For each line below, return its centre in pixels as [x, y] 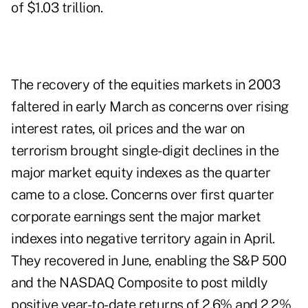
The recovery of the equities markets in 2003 [145, 85]
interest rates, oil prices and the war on [128, 129]
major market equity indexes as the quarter [141, 173]
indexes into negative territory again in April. [143, 239]
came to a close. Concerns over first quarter [142, 195]
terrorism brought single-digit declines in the [145, 151]
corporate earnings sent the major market [136, 217]
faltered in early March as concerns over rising [150, 107]
